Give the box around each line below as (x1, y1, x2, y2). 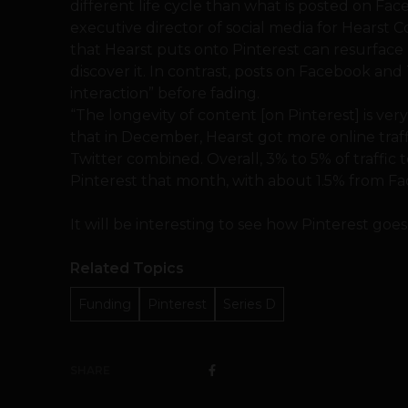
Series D (223, 295, 276, 312)
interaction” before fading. (70, 84, 260, 102)
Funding (78, 295, 131, 312)
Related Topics (70, 259, 184, 277)
